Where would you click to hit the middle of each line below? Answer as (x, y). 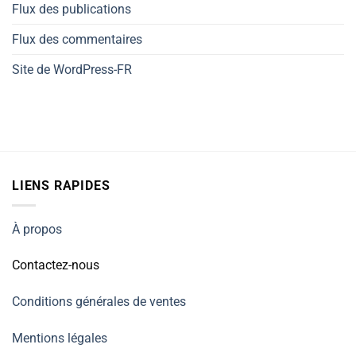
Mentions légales (60, 339)
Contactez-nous (56, 265)
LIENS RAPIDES (61, 186)
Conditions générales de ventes (99, 302)
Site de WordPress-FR (72, 70)
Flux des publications (72, 10)
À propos (37, 229)
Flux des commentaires (77, 40)
